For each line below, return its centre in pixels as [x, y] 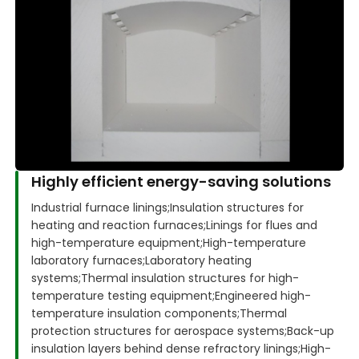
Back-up [311, 331]
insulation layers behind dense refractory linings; [166, 349]
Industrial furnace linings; [101, 208]
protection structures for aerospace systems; [159, 331]
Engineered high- [263, 296]
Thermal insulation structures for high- [190, 278]
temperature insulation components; [136, 314]
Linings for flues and [262, 226]
